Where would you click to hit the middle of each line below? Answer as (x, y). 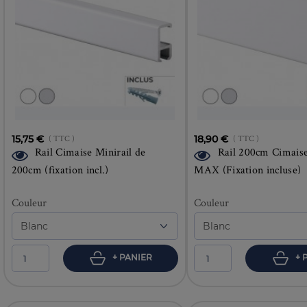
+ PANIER (131, 258)
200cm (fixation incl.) (60, 170)
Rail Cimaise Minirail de (90, 152)
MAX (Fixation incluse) (248, 170)
